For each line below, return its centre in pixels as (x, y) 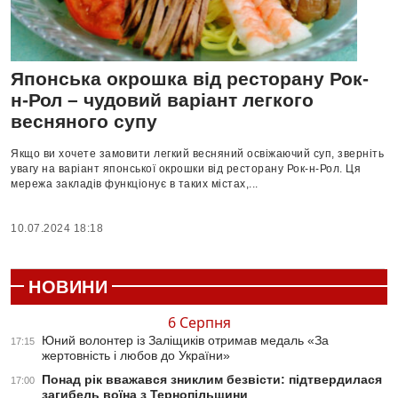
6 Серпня (199, 323)
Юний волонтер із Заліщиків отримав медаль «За (185, 341)
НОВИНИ (68, 287)
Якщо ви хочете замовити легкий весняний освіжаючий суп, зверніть (197, 154)
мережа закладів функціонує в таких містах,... (135, 184)
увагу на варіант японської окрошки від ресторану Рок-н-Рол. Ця (186, 169)
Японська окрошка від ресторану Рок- (190, 79)
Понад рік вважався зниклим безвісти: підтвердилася (212, 380)
